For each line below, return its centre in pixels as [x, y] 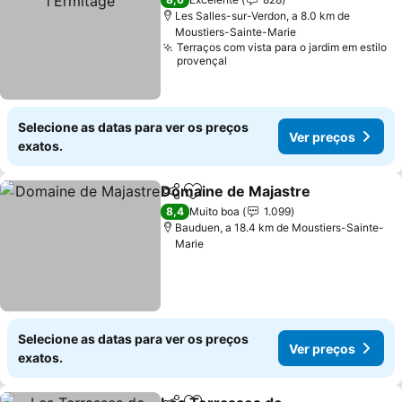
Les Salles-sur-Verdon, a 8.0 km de [263, 16]
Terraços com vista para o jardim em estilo [282, 47]
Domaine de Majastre [236, 191]
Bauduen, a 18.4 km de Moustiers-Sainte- [280, 227]
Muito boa [215, 211]
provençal [202, 61]
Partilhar [187, 199]
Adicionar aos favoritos [271, 201]
